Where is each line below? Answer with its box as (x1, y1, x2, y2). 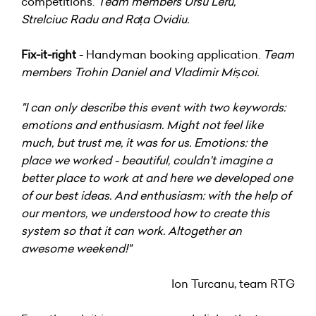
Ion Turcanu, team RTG (171, 275, 295, 291)
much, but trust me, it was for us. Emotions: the (21, 134, 267, 150)
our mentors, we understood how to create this (21, 205, 269, 221)
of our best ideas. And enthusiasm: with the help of (21, 187, 291, 203)
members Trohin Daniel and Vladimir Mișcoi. (21, 63, 259, 80)
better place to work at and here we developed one (21, 169, 293, 186)
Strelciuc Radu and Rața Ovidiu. (21, 11, 189, 27)
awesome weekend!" (21, 240, 131, 256)
